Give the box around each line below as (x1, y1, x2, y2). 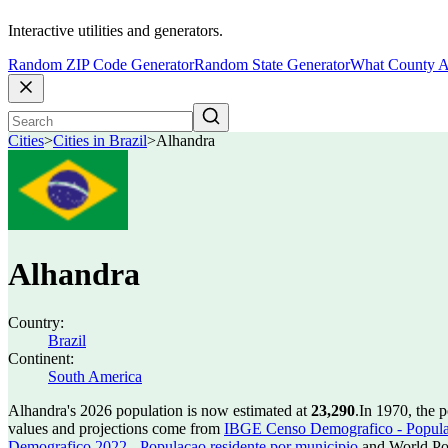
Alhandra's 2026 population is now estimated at (8, 402, 311, 419)
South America (48, 368, 142, 385)
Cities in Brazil (53, 132, 147, 150)
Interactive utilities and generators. (8, 22, 223, 40)
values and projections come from (8, 420, 224, 437)
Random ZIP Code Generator (8, 56, 194, 74)
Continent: (8, 350, 74, 367)
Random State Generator (194, 56, 350, 74)
